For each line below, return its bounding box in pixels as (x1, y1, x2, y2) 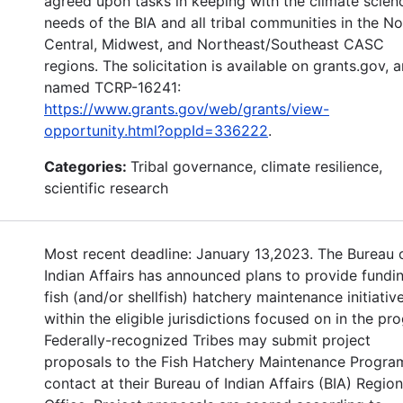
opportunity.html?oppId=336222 (44, 121, 268, 139)
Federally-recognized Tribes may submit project (44, 330, 371, 349)
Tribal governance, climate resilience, (130, 157, 382, 175)
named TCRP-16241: (44, 77, 181, 96)
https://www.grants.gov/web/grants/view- (44, 99, 329, 118)
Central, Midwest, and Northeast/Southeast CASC (44, 34, 384, 53)
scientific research (44, 178, 168, 197)
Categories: (44, 157, 130, 175)
